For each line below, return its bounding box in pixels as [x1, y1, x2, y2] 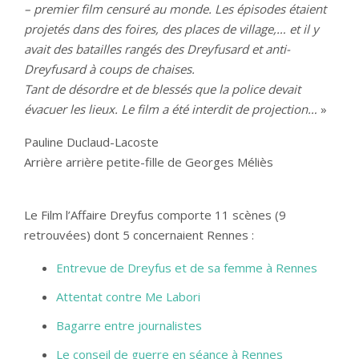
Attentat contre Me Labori [56, 288, 200, 305]
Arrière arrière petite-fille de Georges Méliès [24, 154, 273, 170]
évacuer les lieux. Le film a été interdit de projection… [24, 101, 317, 117]
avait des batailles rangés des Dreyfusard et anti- [24, 41, 290, 57]
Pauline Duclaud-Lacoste [24, 134, 159, 150]
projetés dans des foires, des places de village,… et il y [24, 21, 319, 37]
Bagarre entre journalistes [56, 317, 202, 333]
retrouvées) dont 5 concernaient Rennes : [24, 227, 257, 243]
